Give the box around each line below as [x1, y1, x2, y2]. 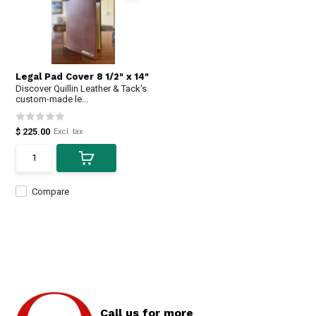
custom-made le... [16, 93, 89, 104]
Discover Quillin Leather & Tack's [16, 83, 147, 94]
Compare [32, 186, 70, 197]
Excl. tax [54, 126, 83, 136]
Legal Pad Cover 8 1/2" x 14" [16, 71, 150, 82]
